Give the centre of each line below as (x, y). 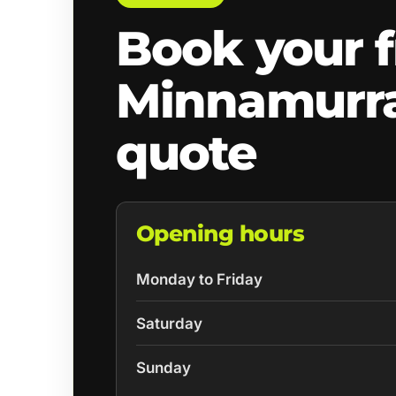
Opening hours (220, 234)
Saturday (169, 323)
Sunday (163, 367)
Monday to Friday (199, 280)
